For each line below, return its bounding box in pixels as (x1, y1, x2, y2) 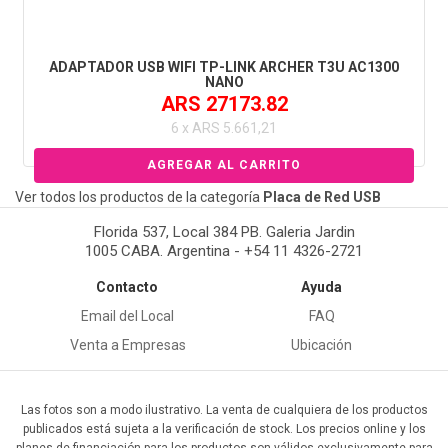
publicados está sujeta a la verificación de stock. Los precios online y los (22, 422, 426, 437)
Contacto (96, 279, 158, 296)
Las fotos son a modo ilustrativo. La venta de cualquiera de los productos (20, 403, 428, 418)
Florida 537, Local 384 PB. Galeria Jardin (93, 223, 355, 242)
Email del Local (81, 308, 174, 325)
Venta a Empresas (69, 337, 186, 354)
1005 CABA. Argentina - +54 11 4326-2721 (85, 242, 363, 261)
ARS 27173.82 (160, 92, 288, 117)
